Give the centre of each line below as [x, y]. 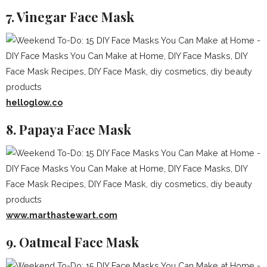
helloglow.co [34, 102]
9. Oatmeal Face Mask [72, 242]
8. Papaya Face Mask [69, 129]
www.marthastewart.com [62, 215]
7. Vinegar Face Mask [70, 17]
